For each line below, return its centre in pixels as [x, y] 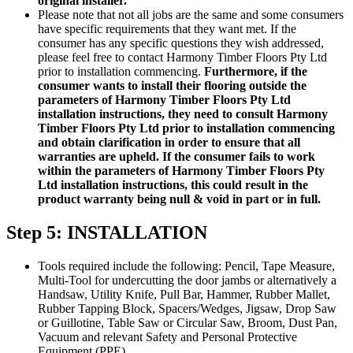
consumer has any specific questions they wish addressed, [181, 43]
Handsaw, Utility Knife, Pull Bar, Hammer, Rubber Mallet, [184, 294]
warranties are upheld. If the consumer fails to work [176, 157]
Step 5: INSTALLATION [107, 232]
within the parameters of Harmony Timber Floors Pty [181, 171]
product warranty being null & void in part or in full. [179, 199]
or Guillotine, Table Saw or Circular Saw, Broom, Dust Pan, [188, 322]
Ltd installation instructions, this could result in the [173, 185]
